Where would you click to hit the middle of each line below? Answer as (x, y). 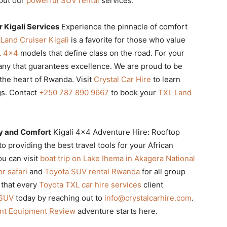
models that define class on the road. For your (101, 53)
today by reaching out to (59, 198)
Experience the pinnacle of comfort (123, 26)
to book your (134, 92)
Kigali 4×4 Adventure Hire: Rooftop (116, 132)
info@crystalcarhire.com (148, 198)
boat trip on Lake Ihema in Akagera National (118, 158)
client (152, 184)
